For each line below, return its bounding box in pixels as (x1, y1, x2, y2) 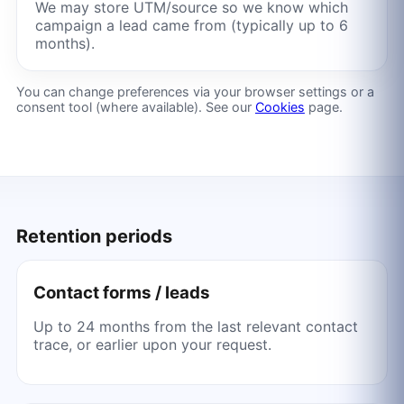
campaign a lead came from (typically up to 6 (34, 15, 348, 34)
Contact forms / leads (32, 282, 210, 304)
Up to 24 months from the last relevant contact (32, 317, 358, 336)
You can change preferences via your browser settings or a (15, 83, 374, 99)
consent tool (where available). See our (15, 98, 255, 115)
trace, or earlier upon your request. (32, 335, 271, 354)
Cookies (254, 98, 305, 115)
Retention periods (15, 225, 172, 248)
